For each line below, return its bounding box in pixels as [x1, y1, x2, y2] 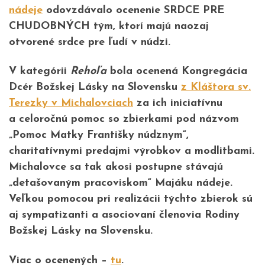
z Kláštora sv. [181, 82, 251, 93]
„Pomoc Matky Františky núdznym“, [9, 130, 189, 141]
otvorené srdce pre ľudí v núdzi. [9, 36, 170, 48]
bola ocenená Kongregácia [106, 66, 247, 77]
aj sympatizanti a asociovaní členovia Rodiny [9, 209, 240, 221]
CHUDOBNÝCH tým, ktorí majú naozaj [9, 20, 209, 32]
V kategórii [9, 66, 70, 77]
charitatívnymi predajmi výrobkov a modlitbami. [9, 146, 254, 157]
